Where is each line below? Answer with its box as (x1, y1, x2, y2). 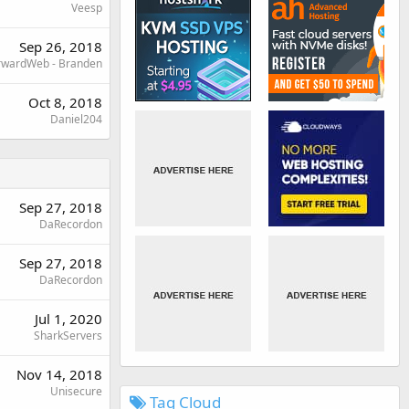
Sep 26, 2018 (19, 37, 102, 56)
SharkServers (34, 327, 102, 343)
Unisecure (50, 383, 102, 399)
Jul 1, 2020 (35, 309, 102, 328)
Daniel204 (50, 110, 102, 127)
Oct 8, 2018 (28, 92, 102, 111)
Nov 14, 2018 (16, 364, 102, 383)
